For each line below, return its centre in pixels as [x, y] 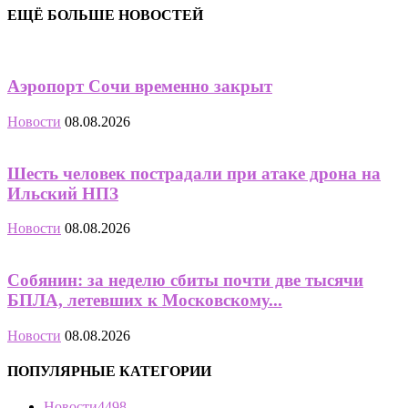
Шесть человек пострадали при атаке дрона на [194, 173]
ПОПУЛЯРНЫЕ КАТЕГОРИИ [109, 371]
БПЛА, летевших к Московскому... [145, 300]
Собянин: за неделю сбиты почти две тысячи [185, 280]
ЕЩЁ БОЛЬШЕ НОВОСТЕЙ [105, 15]
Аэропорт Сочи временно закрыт [140, 87]
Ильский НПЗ [63, 193]
